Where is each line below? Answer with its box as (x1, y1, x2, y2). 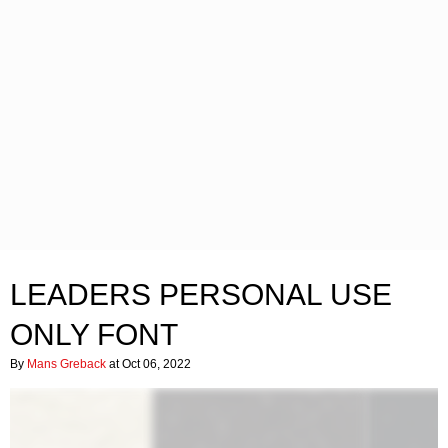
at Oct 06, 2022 (106, 357, 191, 371)
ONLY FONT (10, 318, 178, 351)
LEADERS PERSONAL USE (10, 278, 392, 311)
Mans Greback (27, 357, 106, 371)
